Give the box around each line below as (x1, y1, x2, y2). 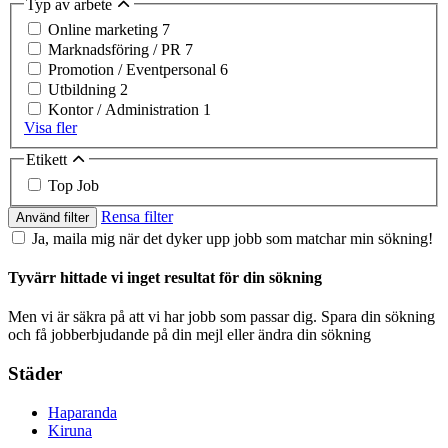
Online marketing (48, 21, 162, 39)
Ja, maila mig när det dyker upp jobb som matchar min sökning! (32, 229, 433, 247)
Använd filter (16, 209, 89, 225)
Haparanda (48, 403, 117, 421)
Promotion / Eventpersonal (48, 61, 220, 79)
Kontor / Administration (48, 101, 203, 119)
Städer (8, 362, 62, 384)
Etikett (26, 151, 71, 169)
